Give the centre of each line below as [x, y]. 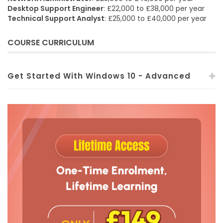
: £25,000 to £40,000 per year [156, 18]
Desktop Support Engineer [56, 8]
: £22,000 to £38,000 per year [154, 8]
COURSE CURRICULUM [51, 42]
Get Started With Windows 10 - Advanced [99, 76]
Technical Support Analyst [56, 18]
